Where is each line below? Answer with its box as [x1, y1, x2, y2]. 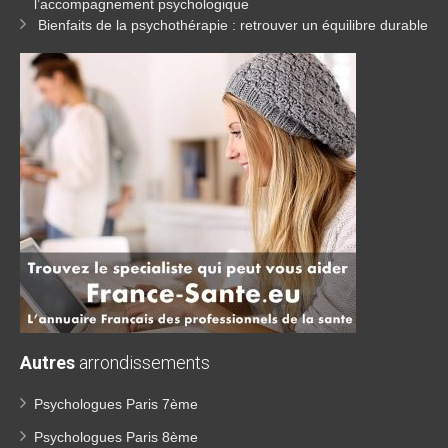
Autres [20, 352, 75, 373]
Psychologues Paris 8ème [34, 429, 198, 445]
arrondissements [75, 352, 210, 373]
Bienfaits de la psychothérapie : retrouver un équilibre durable [38, 17, 428, 33]
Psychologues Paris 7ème [34, 396, 198, 412]
